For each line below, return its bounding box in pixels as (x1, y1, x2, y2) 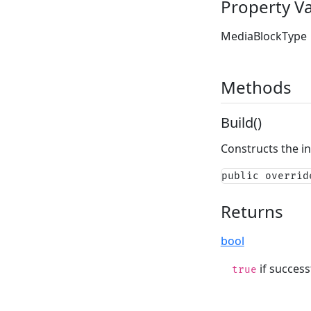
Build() (220, 113, 262, 133)
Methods (220, 76, 292, 99)
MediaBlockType (220, 28, 307, 44)
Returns (220, 199, 283, 223)
